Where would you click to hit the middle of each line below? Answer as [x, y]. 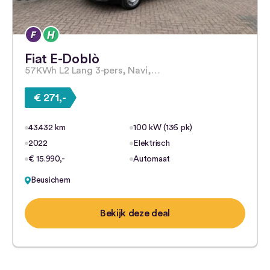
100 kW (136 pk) [163, 128]
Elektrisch [152, 143]
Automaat [152, 159]
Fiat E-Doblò [62, 59]
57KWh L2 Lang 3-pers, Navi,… [93, 71]
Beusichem [51, 180]
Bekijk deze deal [135, 213]
